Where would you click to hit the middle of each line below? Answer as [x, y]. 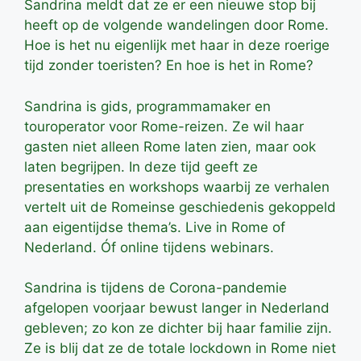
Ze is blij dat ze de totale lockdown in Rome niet [180, 349]
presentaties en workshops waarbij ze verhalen [177, 187]
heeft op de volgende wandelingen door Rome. [176, 25]
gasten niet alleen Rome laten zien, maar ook [170, 146]
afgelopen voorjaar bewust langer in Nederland [177, 308]
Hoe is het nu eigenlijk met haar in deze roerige [177, 46]
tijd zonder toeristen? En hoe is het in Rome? [169, 66]
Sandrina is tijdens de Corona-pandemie [156, 288]
